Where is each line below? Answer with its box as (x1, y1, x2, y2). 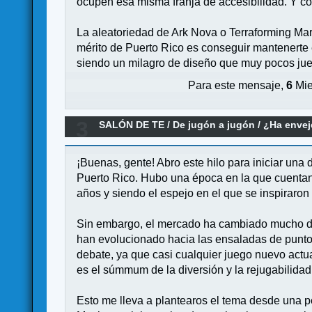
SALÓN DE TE (99, 119, 165, 131)
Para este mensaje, (188, 79, 287, 92)
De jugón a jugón (173, 119, 256, 131)
